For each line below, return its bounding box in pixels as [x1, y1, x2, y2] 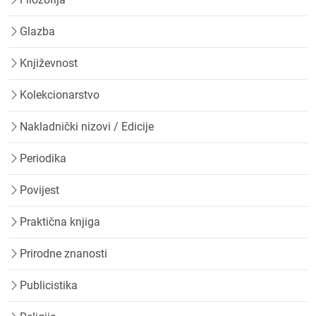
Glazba [20, 24, 55, 38]
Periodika [20, 151, 66, 165]
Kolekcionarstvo [20, 87, 99, 102]
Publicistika [20, 278, 78, 292]
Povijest [20, 183, 59, 197]
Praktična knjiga [20, 214, 100, 229]
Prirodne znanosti [20, 246, 107, 260]
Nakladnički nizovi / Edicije [20, 119, 154, 133]
